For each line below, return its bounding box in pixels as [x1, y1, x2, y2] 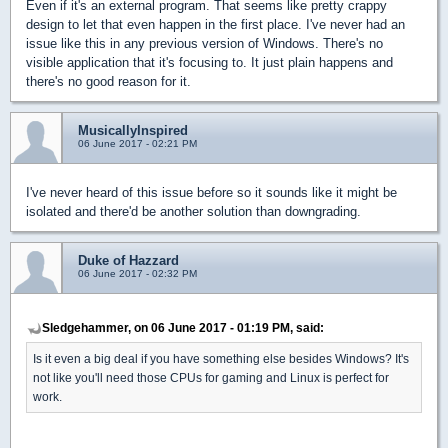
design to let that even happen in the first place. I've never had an [26, 16, 405, 32]
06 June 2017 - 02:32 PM [78, 267, 197, 279]
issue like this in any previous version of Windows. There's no [26, 35, 383, 51]
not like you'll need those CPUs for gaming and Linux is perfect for [33, 370, 389, 384]
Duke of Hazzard [78, 252, 179, 268]
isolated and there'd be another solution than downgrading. [26, 203, 361, 219]
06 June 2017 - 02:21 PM [78, 137, 197, 149]
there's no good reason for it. [26, 73, 191, 89]
